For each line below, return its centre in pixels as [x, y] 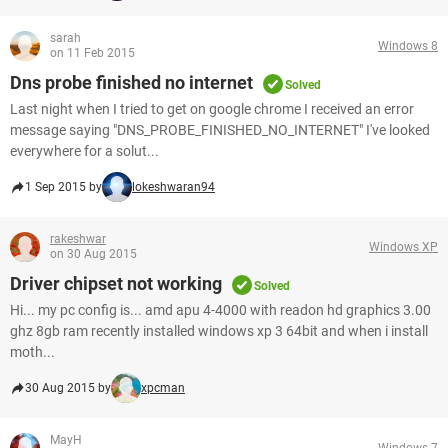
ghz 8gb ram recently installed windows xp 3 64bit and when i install [219, 331]
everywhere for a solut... [84, 151]
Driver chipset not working [116, 283]
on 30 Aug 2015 [93, 254]
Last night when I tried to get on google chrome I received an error [212, 109]
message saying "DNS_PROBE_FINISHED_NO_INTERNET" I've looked [220, 130]
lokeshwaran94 [173, 187]
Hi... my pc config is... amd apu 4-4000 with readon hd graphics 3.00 [220, 310]
